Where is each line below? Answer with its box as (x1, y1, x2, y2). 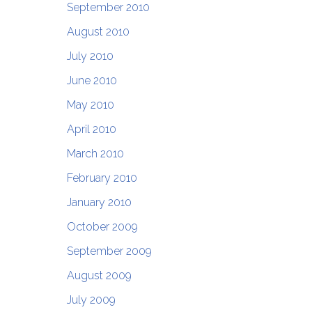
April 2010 (66, 123, 116, 136)
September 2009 (66, 244, 152, 258)
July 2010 (66, 49, 114, 63)
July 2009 (66, 293, 116, 307)
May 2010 (66, 98, 114, 112)
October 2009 (66, 220, 138, 234)
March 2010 (66, 147, 124, 161)
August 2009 (66, 269, 132, 283)
